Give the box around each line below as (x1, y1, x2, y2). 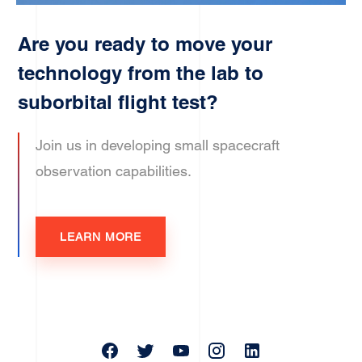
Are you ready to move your (18, 32, 273, 55)
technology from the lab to (18, 61, 264, 84)
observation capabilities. (36, 162, 192, 179)
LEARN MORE (60, 229, 142, 243)
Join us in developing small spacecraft (36, 137, 280, 154)
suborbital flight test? (18, 90, 219, 113)
